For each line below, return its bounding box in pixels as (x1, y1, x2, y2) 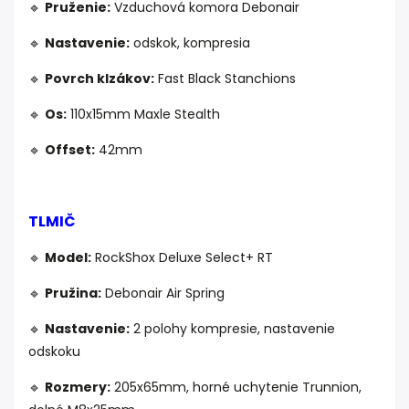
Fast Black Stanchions (154, 69, 296, 89)
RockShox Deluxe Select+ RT (91, 248, 273, 267)
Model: (45, 248, 91, 267)
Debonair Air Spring (101, 284, 225, 303)
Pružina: (45, 284, 101, 303)
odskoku (28, 342, 80, 362)
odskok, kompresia (130, 34, 250, 53)
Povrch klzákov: (45, 69, 154, 89)
